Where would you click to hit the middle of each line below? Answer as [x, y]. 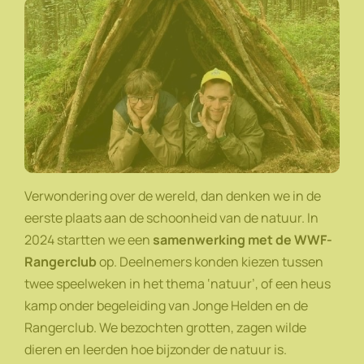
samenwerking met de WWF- [243, 240]
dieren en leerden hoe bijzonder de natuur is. [157, 350]
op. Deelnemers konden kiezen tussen [210, 262]
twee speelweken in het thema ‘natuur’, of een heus [178, 284]
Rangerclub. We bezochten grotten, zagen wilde [165, 328]
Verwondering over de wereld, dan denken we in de [173, 196]
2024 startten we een [89, 240]
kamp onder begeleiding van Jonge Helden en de [166, 306]
